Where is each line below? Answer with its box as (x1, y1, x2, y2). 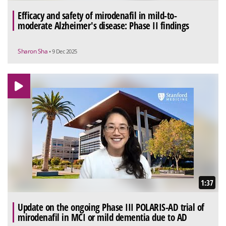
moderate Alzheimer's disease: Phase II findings (18, 19, 189, 33)
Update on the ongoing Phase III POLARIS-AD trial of (18, 201, 204, 214)
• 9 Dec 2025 (48, 47, 77, 55)
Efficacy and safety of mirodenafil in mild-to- (18, 9, 177, 23)
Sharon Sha (18, 47, 49, 56)
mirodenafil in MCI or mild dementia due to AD (18, 211, 187, 224)
